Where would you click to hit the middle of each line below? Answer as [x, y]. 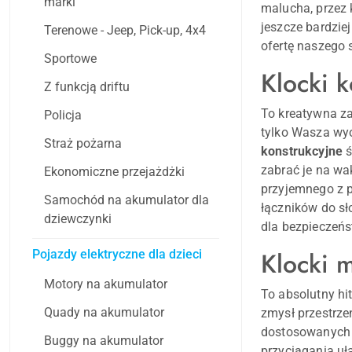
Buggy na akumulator [104, 341]
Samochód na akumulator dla [126, 200]
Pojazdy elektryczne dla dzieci [117, 255]
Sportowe [70, 59]
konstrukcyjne [302, 152]
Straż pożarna [83, 144]
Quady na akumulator [104, 313]
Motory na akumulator [106, 284]
